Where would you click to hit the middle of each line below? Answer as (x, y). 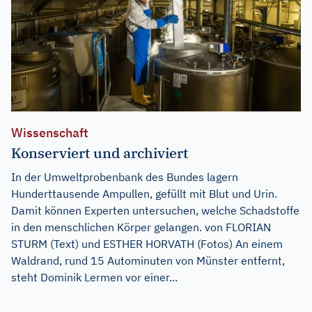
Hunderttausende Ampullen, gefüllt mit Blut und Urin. (144, 193)
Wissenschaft (50, 132)
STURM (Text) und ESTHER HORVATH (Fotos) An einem (147, 243)
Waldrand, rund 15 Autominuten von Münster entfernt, (148, 260)
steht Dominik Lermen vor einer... (94, 277)
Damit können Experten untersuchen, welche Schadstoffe (155, 210)
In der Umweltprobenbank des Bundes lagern (125, 177)
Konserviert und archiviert (100, 153)
